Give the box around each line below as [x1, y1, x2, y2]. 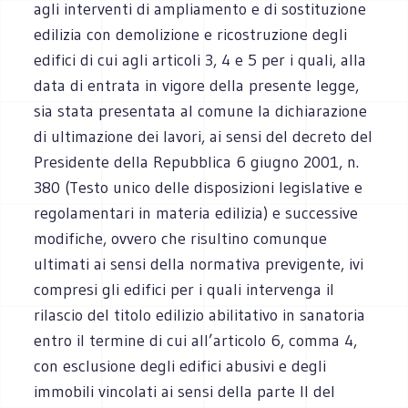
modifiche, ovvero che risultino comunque [34, 228, 328, 249]
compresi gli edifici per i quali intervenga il [34, 279, 335, 300]
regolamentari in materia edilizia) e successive [34, 202, 359, 223]
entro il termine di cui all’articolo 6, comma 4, [34, 330, 358, 351]
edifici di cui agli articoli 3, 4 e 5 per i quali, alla [34, 49, 367, 70]
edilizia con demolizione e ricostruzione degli [34, 24, 348, 45]
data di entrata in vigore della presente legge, [34, 75, 360, 96]
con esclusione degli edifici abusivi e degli [34, 355, 327, 376]
